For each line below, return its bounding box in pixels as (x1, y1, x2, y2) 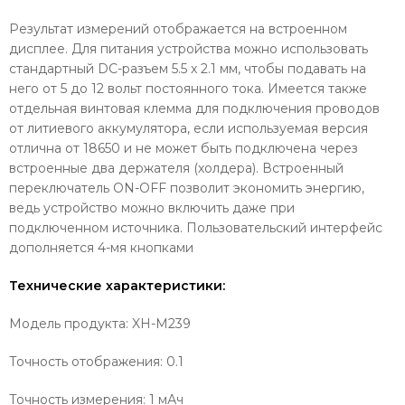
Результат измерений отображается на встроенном (9, 20, 347, 37)
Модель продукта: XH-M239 (9, 315, 191, 332)
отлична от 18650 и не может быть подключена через (9, 139, 358, 156)
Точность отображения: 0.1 (9, 353, 184, 370)
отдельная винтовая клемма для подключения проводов (9, 99, 380, 117)
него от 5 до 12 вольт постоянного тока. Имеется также (9, 80, 367, 97)
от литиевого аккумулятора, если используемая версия (9, 119, 368, 137)
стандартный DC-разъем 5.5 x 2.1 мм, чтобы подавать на (9, 60, 366, 77)
